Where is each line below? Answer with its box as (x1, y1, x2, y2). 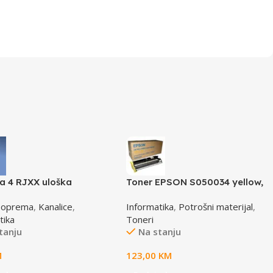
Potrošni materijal (179, 200, 253, 213)
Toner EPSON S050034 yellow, (126, 175, 264, 188)
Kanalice (38, 200, 73, 213)
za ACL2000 (126, 188, 182, 200)
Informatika (126, 200, 174, 213)
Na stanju (138, 225, 182, 238)
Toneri (126, 213, 154, 225)
